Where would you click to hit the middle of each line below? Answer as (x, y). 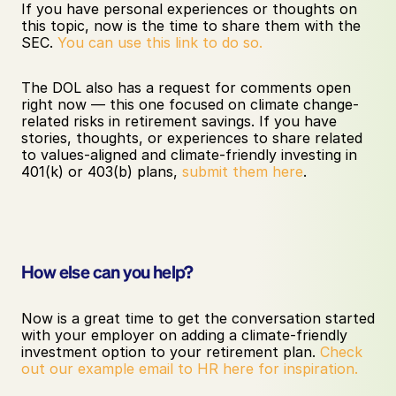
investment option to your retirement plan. (171, 352)
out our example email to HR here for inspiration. (190, 369)
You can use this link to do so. (160, 42)
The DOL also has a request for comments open (186, 88)
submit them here (243, 171)
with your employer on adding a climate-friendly (184, 335)
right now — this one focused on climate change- (190, 104)
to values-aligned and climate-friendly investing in (189, 155)
